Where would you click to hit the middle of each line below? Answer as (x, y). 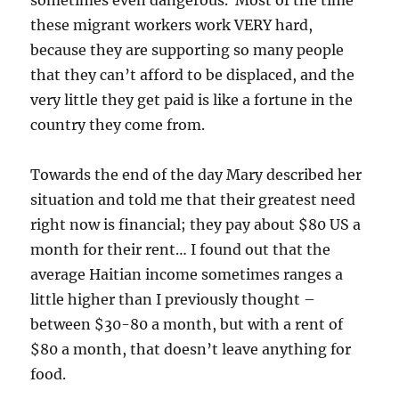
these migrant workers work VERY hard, (172, 25)
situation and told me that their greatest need (193, 199)
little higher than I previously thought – (173, 299)
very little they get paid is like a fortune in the (192, 100)
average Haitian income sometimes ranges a (187, 274)
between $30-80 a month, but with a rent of (187, 324)
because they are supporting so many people (187, 50)
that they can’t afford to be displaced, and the (193, 75)
